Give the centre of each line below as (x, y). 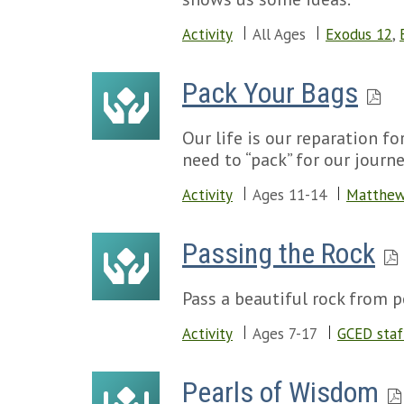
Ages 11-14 (289, 195)
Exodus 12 (359, 34)
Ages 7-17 (285, 334)
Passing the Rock (279, 253)
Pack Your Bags (270, 93)
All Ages (279, 34)
